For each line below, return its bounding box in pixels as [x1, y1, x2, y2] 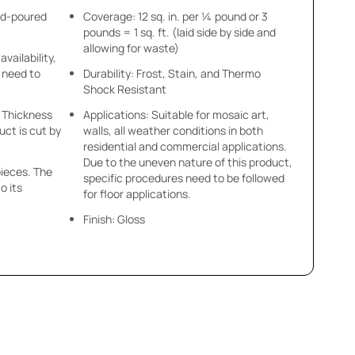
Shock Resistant [82, 82, 166, 97]
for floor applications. [82, 186, 191, 201]
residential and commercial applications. [82, 139, 287, 154]
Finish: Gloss [82, 212, 145, 227]
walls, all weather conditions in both [82, 123, 263, 138]
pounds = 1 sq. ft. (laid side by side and [82, 25, 276, 40]
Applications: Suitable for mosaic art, [82, 107, 269, 122]
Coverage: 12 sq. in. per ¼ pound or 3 [82, 9, 268, 24]
